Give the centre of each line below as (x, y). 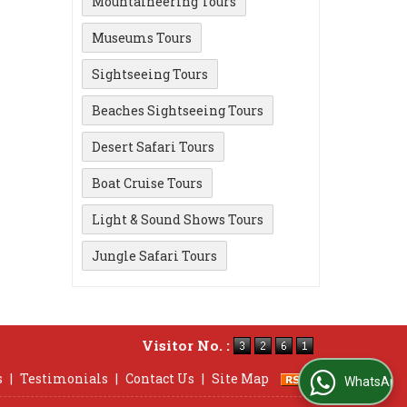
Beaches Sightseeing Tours (178, 110)
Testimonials (64, 378)
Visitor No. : (188, 346)
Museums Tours (142, 38)
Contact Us (160, 378)
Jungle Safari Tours (154, 256)
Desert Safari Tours (153, 147)
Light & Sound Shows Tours (178, 219)
